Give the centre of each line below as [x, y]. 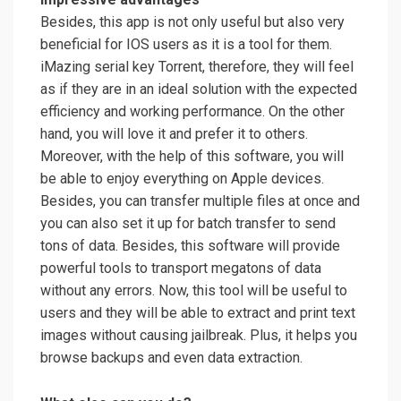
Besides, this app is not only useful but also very [192, 22]
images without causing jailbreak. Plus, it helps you [199, 336]
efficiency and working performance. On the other [192, 112]
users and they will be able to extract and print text [198, 313]
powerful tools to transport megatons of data [181, 269]
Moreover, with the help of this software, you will [192, 157]
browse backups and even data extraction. [171, 358]
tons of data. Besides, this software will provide [190, 246]
